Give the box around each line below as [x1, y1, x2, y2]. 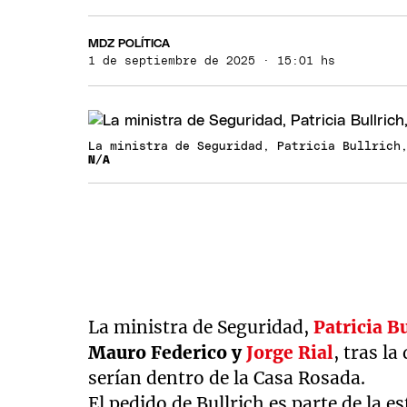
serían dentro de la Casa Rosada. [88, 367, 366, 389]
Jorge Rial [246, 342, 334, 363]
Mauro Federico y [88, 342, 247, 363]
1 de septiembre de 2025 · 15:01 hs [88, 55, 336, 67]
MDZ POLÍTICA [88, 37, 171, 50]
